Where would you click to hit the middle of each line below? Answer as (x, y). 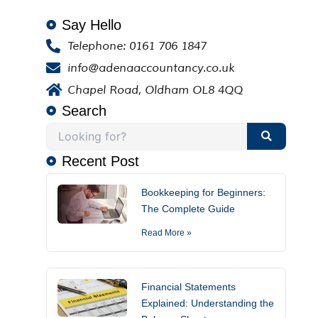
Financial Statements (188, 286)
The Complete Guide (188, 208)
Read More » (166, 232)
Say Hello (92, 24)
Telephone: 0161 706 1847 (137, 46)
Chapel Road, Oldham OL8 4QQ (155, 90)
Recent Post (101, 161)
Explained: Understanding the (207, 303)
